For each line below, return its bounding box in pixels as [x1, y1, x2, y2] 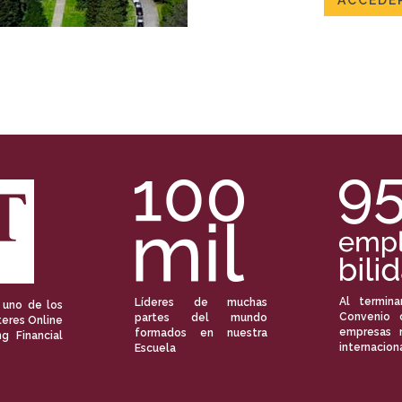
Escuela [135, 342, 176, 355]
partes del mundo [135, 311, 267, 325]
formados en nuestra [135, 327, 267, 340]
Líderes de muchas [135, 296, 267, 310]
